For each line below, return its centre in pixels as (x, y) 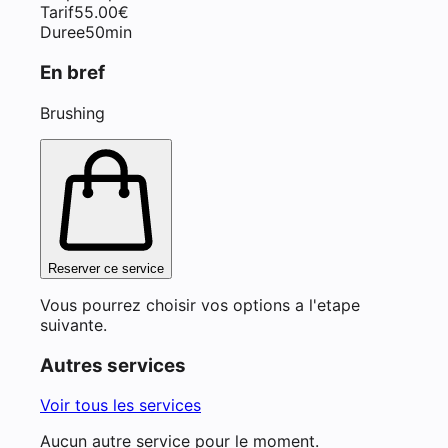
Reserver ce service (106, 268)
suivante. (73, 324)
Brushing (72, 112)
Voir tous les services (120, 405)
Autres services (113, 365)
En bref (72, 73)
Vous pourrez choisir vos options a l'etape (200, 304)
